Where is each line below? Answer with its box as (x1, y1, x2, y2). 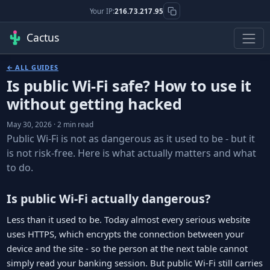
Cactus (26, 30, 59, 45)
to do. (6, 161, 33, 175)
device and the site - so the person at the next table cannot (6, 242, 248, 254)
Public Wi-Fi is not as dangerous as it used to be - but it (6, 132, 255, 146)
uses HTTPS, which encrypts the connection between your (6, 227, 244, 240)
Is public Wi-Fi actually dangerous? (6, 190, 210, 207)
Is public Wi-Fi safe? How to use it (6, 75, 251, 96)
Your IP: (89, 6, 115, 16)
